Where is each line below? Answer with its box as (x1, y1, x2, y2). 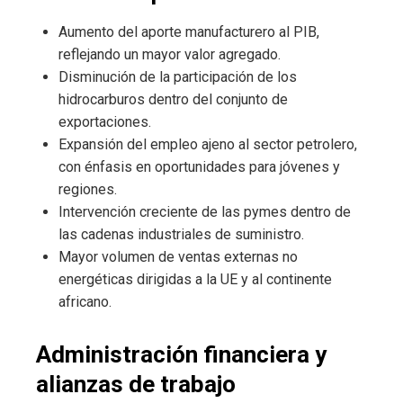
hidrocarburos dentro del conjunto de (58, 90, 288, 108)
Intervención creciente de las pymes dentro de (58, 202, 351, 220)
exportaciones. (58, 112, 151, 130)
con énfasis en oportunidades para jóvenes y (58, 157, 340, 175)
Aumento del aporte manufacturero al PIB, (58, 22, 319, 40)
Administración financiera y (36, 340, 327, 368)
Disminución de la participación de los (58, 67, 297, 85)
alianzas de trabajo (36, 370, 236, 398)
